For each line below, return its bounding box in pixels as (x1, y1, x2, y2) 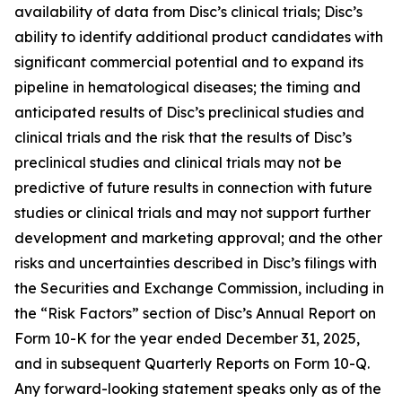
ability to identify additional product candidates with (14, 28, 383, 46)
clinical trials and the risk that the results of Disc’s (14, 128, 352, 146)
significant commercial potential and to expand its (14, 53, 363, 71)
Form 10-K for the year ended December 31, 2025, (14, 329, 360, 347)
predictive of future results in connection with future (14, 179, 372, 197)
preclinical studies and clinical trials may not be (14, 153, 342, 171)
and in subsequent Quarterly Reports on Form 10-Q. (14, 354, 370, 372)
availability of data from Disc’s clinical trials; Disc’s (14, 3, 363, 21)
